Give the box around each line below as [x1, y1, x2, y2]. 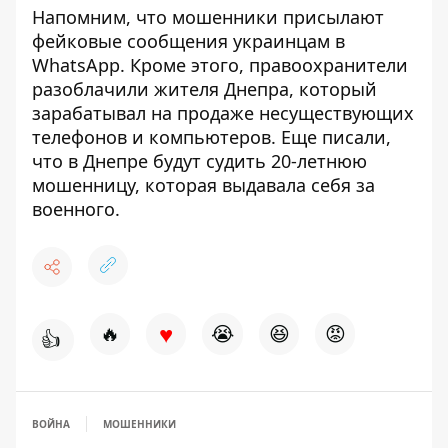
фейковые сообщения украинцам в [32, 29, 345, 53]
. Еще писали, [271, 125, 391, 149]
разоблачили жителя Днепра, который [32, 77, 377, 101]
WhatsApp [32, 53, 120, 77]
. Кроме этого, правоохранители [120, 53, 408, 77]
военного [32, 197, 115, 221]
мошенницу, [32, 173, 145, 197]
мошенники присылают [167, 5, 384, 29]
